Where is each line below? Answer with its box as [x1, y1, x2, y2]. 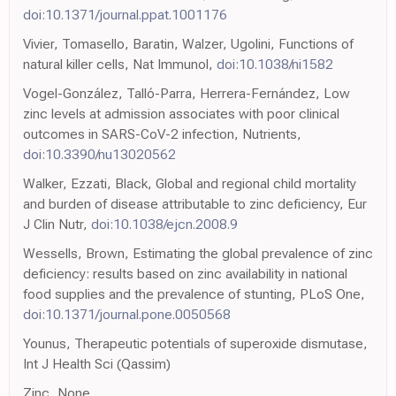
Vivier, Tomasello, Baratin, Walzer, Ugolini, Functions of [23, 34, 354, 52]
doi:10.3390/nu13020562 [23, 145, 176, 163]
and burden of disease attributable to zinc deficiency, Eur [23, 194, 367, 212]
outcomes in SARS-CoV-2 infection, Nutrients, [23, 125, 301, 142]
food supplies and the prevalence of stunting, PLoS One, [23, 285, 365, 302]
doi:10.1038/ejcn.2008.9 [91, 215, 238, 232]
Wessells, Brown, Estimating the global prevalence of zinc [23, 244, 373, 262]
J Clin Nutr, [23, 215, 91, 232]
